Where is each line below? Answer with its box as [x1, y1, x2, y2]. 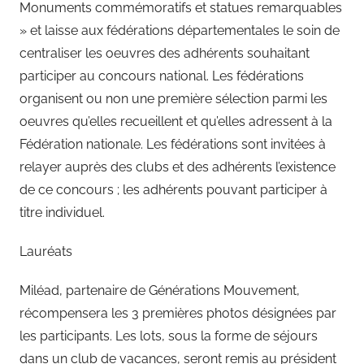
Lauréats [19, 243, 72, 259]
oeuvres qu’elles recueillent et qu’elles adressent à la [19, 113, 332, 129]
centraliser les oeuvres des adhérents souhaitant [19, 45, 310, 61]
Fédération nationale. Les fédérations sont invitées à [19, 136, 326, 152]
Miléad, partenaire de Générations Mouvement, [19, 282, 300, 298]
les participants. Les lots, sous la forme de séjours [19, 327, 318, 344]
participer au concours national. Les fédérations [19, 67, 304, 84]
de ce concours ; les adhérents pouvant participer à [19, 181, 327, 197]
